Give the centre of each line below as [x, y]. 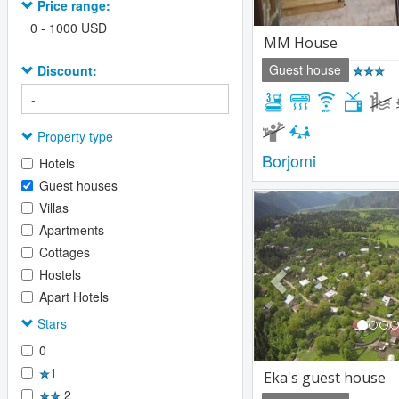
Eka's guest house [325, 378]
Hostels [60, 274]
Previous [310, 202]
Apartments [72, 230]
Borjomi [289, 161]
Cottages [65, 252]
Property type [73, 136]
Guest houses [78, 185]
